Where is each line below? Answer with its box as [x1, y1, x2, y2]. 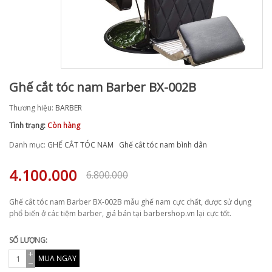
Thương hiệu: [9, 103, 55, 113]
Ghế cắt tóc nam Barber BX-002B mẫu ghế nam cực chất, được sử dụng [9, 197, 251, 207]
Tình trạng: [9, 120, 47, 131]
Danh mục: [9, 140, 47, 150]
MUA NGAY [38, 253, 76, 263]
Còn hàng [47, 120, 80, 131]
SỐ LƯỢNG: [9, 235, 47, 245]
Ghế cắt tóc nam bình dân [119, 140, 207, 150]
